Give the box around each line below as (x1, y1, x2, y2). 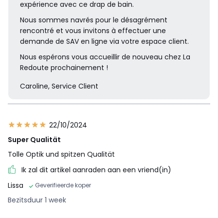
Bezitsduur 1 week (8, 195, 66, 205)
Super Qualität (8, 135, 61, 145)
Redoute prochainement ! (20, 63, 108, 73)
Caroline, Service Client (20, 81, 98, 91)
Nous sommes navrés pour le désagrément (20, 15, 167, 25)
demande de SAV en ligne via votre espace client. (20, 36, 189, 47)
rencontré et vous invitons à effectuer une (20, 26, 166, 36)
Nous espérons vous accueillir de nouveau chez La (20, 52, 190, 62)
